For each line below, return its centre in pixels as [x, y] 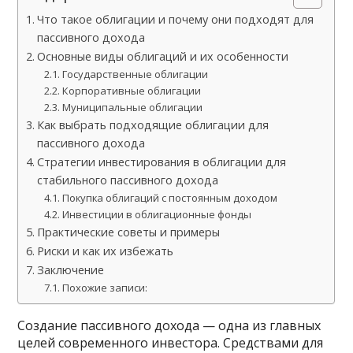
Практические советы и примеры [129, 232]
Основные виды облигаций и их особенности [163, 56]
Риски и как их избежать [106, 251]
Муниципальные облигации [132, 107]
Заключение [71, 270]
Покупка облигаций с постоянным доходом [169, 198]
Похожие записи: [104, 288]
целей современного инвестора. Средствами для [171, 343]
